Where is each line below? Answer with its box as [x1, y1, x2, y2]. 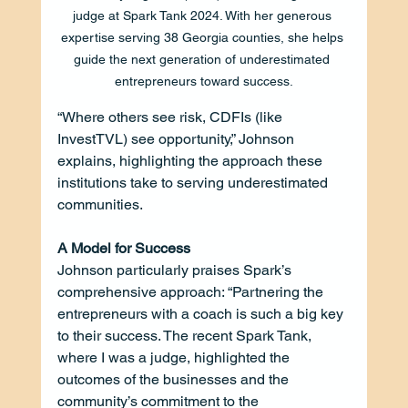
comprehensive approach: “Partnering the [56, 282, 327, 301]
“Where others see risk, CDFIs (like [56, 107, 286, 126]
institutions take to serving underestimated [56, 173, 331, 191]
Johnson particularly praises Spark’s [56, 260, 295, 279]
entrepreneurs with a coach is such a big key [56, 304, 347, 322]
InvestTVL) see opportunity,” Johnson [56, 129, 298, 148]
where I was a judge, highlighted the [56, 348, 293, 366]
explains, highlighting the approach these [56, 151, 326, 169]
